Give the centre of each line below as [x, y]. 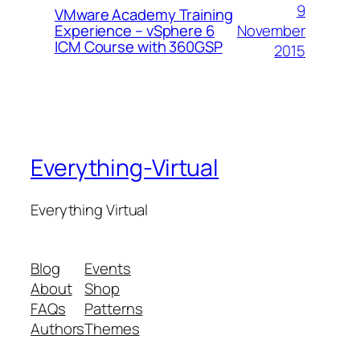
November [271, 30]
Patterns [114, 309]
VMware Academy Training [144, 15]
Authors [58, 329]
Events [108, 269]
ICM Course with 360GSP [139, 47]
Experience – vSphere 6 [135, 31]
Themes [112, 329]
